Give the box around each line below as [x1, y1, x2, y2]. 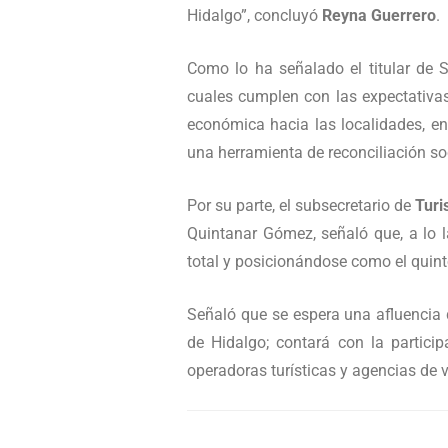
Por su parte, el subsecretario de [187, 196, 415, 216]
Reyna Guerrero [322, 6, 436, 26]
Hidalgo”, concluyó [187, 6, 322, 26]
